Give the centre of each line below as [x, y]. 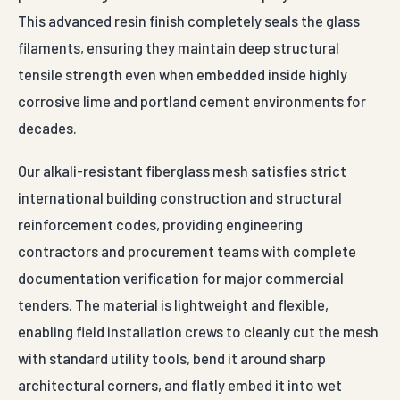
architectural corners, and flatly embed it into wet [180, 385]
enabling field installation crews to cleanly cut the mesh [198, 332]
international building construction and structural [180, 198]
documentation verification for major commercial [181, 278]
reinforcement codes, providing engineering [160, 225]
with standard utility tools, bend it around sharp [172, 358]
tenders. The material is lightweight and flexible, [173, 305]
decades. [47, 128]
